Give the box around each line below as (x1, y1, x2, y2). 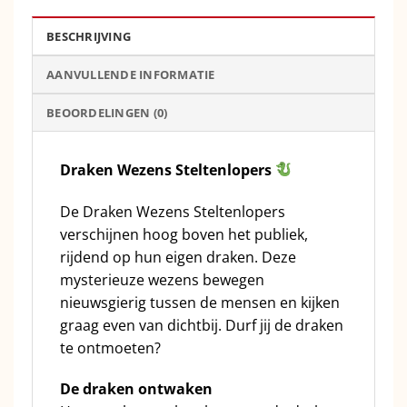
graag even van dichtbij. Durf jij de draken (60, 314, 343, 335)
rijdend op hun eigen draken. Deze (60, 246, 296, 267)
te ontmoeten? (60, 337, 161, 358)
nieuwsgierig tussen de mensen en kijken (60, 292, 340, 313)
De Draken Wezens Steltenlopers (60, 201, 285, 222)
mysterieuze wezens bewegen (60, 269, 264, 290)
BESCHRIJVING (46, 27, 132, 45)
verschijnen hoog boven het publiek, (60, 223, 308, 244)
